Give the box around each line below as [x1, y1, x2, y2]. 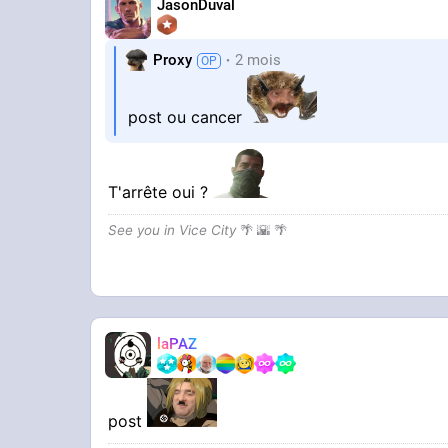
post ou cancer [128, 107, 248, 128]
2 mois [235, 50, 282, 69]
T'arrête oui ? [108, 182, 214, 203]
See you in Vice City [108, 222, 237, 239]
